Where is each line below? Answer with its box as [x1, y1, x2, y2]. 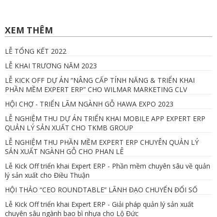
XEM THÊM [5, 24, 53, 36]
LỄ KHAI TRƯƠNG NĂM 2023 [5, 61, 97, 70]
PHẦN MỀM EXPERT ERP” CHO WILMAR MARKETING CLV [5, 84, 187, 94]
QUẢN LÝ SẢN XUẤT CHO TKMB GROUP [5, 123, 133, 132]
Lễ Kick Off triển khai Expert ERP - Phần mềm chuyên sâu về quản [5, 161, 210, 170]
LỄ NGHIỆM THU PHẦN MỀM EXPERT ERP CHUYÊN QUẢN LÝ [5, 137, 199, 147]
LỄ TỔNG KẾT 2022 [5, 46, 66, 56]
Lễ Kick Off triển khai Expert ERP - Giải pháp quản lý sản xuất [5, 199, 194, 209]
